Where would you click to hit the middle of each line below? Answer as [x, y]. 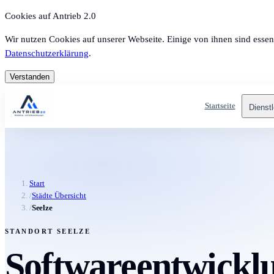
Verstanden [30, 77]
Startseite [220, 106]
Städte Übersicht [59, 196]
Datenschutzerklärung [47, 53]
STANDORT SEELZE [48, 231]
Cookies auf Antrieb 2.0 [50, 16]
